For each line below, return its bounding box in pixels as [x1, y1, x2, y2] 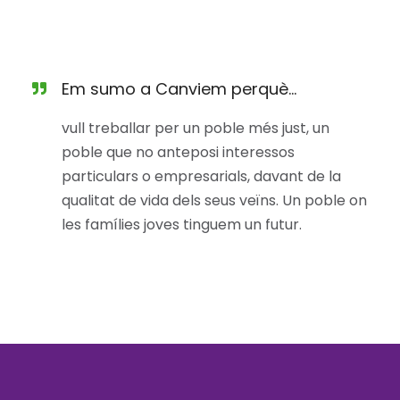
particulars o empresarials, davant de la [61, 166, 341, 187]
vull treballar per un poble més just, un [61, 118, 329, 138]
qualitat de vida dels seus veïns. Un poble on [61, 190, 367, 211]
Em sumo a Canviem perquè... [61, 78, 296, 100]
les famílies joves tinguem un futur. [61, 214, 302, 235]
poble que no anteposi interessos [61, 142, 295, 162]
